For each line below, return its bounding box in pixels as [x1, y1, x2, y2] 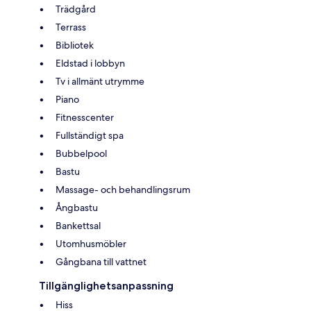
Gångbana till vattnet [56, 255, 146, 268]
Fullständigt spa [56, 128, 124, 142]
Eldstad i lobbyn [56, 56, 125, 69]
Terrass [56, 20, 86, 33]
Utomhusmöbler [56, 237, 126, 250]
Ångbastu [56, 201, 98, 214]
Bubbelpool [56, 146, 107, 160]
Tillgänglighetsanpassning [39, 278, 174, 292]
